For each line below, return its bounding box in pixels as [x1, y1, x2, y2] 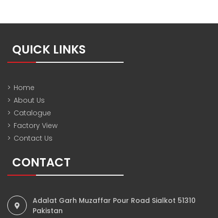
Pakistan [33, 205, 63, 216]
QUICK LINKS [12, 41, 86, 57]
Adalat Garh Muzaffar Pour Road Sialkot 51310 [33, 195, 196, 205]
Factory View [14, 120, 57, 130]
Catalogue [14, 108, 51, 118]
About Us [14, 95, 45, 105]
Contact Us [14, 133, 53, 143]
